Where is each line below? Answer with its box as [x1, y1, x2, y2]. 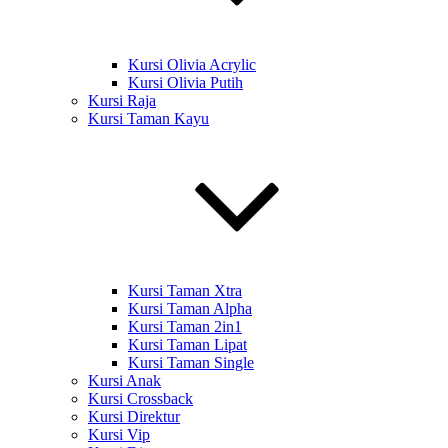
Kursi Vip [88, 426, 150, 443]
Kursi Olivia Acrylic [128, 56, 256, 73]
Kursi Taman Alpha [128, 300, 252, 317]
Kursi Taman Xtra [128, 282, 242, 299]
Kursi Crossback [88, 390, 193, 407]
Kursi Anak [88, 372, 161, 389]
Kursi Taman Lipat [128, 336, 247, 353]
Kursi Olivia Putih [128, 74, 243, 91]
